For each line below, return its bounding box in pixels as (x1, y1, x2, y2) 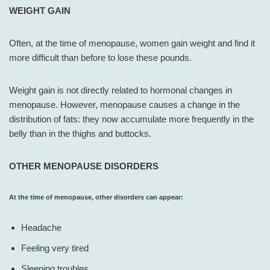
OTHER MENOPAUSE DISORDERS (9, 161, 159, 172)
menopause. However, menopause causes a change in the (9, 99, 240, 110)
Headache (21, 222, 61, 233)
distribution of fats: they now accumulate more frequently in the (9, 114, 254, 125)
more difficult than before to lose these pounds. (9, 52, 192, 63)
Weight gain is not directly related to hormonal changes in (9, 85, 232, 96)
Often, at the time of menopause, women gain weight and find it (9, 38, 255, 49)
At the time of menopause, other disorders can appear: (9, 193, 183, 201)
